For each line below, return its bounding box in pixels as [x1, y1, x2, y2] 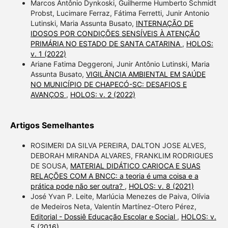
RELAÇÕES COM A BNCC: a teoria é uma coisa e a [30, 172, 198, 181]
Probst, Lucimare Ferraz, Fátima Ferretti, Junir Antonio [30, 9, 209, 18]
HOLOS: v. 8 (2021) [128, 182, 194, 191]
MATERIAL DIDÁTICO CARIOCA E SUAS [70, 161, 201, 170]
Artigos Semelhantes [10, 120, 94, 131]
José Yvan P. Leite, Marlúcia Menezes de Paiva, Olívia [30, 192, 210, 201]
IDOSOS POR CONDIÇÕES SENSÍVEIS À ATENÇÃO [30, 29, 200, 38]
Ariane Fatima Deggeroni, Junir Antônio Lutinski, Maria [30, 60, 210, 69]
